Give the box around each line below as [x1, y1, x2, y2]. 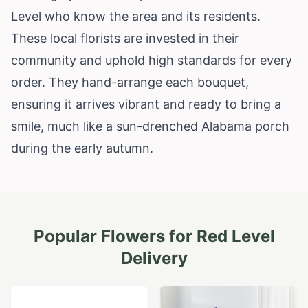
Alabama [201, 118, 252, 133]
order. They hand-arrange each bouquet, [11, 74, 249, 89]
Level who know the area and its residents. [11, 8, 261, 23]
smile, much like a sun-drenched [11, 118, 201, 133]
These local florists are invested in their [11, 30, 239, 45]
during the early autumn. [11, 140, 153, 155]
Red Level [196, 225, 275, 246]
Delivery [120, 247, 188, 268]
